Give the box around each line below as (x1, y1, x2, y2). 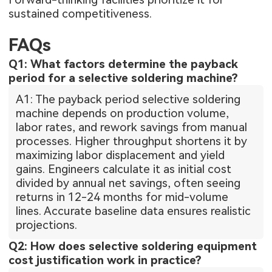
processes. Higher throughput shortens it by (16, 134, 248, 149)
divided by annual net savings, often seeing (16, 176, 241, 191)
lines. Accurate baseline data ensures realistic (16, 204, 251, 219)
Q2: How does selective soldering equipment (8, 239, 257, 254)
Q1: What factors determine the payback (8, 57, 239, 72)
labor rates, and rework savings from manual (16, 120, 248, 135)
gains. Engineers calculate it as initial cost (16, 162, 232, 177)
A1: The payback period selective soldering (16, 92, 241, 107)
